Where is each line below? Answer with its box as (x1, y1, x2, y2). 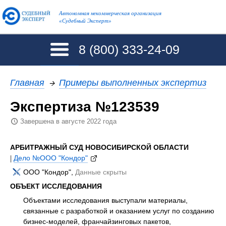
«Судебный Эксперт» (59, 17, 111, 25)
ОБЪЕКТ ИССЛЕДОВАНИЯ (10, 181, 102, 191)
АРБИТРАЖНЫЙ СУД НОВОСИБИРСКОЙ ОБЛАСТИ (10, 142, 189, 152)
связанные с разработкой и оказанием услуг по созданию (23, 206, 214, 215)
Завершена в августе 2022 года (20, 118, 117, 126)
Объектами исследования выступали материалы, (23, 195, 188, 205)
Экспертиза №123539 (10, 97, 159, 116)
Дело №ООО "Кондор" (14, 153, 88, 162)
